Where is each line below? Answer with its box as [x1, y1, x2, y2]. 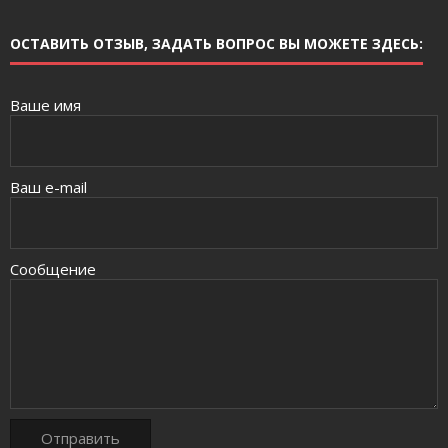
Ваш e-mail [10, 176, 87, 197]
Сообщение [10, 258, 96, 279]
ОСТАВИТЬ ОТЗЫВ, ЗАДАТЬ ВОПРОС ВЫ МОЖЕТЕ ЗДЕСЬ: [10, 33, 423, 53]
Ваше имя [10, 94, 81, 115]
